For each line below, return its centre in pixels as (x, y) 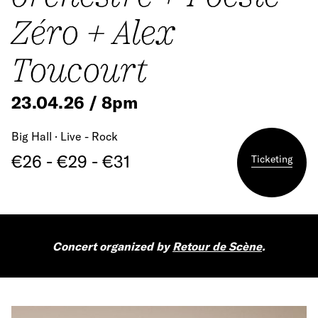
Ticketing (272, 159)
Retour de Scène (217, 246)
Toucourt (79, 69)
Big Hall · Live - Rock (65, 136)
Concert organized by (113, 246)
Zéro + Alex (93, 32)
